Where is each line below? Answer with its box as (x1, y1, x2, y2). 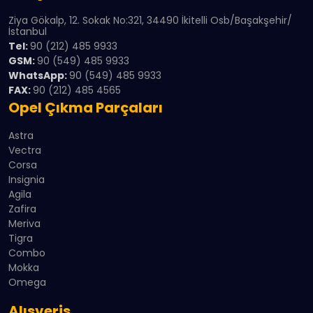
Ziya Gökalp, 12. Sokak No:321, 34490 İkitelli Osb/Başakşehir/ (8, 13, 292, 28)
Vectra (8, 143, 41, 158)
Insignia (8, 173, 45, 187)
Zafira (8, 202, 36, 217)
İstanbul (8, 24, 47, 39)
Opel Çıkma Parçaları (8, 98, 163, 118)
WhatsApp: (8, 68, 69, 83)
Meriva (8, 217, 41, 231)
